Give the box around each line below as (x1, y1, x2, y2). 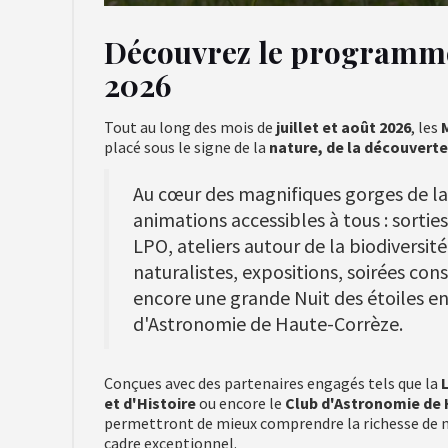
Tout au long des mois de (104, 117, 276, 137)
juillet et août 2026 (276, 117, 411, 137)
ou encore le (196, 393, 285, 413)
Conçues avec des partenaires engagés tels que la (104, 373, 441, 393)
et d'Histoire (104, 393, 196, 413)
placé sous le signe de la (104, 137, 269, 157)
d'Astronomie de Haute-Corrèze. (133, 311, 403, 336)
